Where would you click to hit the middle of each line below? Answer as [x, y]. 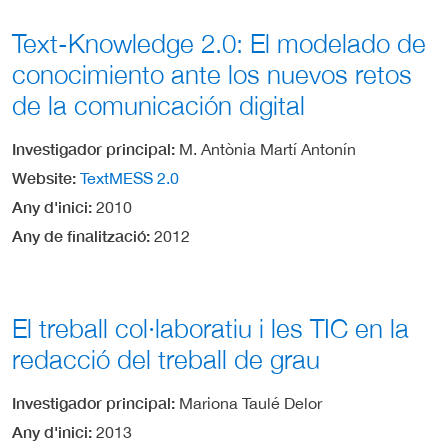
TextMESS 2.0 [129, 177]
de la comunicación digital [158, 105]
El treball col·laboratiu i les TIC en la [210, 328]
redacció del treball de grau [166, 359]
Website [42, 177]
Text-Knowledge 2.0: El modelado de [219, 43]
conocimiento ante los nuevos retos [212, 74]
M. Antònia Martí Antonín [267, 148]
